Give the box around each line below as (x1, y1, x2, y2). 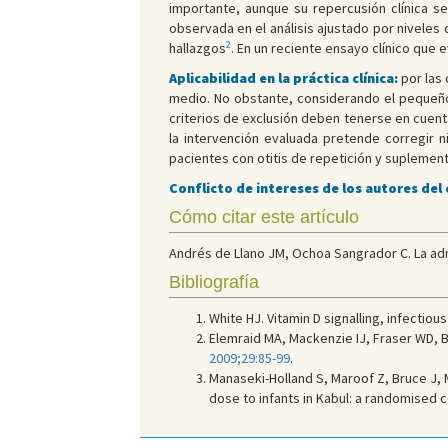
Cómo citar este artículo (168, 207, 359, 228)
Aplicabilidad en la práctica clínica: (168, 69, 398, 88)
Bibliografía (168, 272, 259, 293)
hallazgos (168, 39, 226, 58)
